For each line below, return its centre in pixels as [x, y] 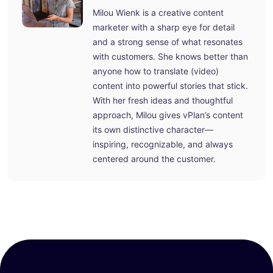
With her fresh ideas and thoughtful [163, 101]
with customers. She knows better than [170, 57]
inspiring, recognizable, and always [163, 144]
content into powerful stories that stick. [170, 86]
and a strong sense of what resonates [168, 42]
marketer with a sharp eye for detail [164, 27]
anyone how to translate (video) [156, 71]
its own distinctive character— [153, 130]
